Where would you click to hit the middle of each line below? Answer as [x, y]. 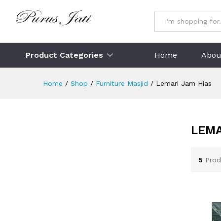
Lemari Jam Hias [184, 83]
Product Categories [64, 55]
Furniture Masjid [122, 83]
